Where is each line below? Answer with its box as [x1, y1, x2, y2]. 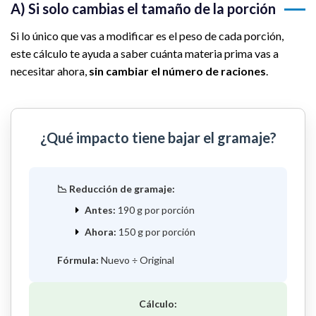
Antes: [84, 204, 116, 217]
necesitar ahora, [11, 64, 89, 78]
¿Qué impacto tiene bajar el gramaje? [39, 129, 276, 147]
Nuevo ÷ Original [99, 253, 174, 266]
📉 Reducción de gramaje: [57, 183, 175, 195]
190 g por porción [115, 204, 195, 217]
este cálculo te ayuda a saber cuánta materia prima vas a [11, 47, 279, 61]
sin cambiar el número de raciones [89, 64, 266, 78]
